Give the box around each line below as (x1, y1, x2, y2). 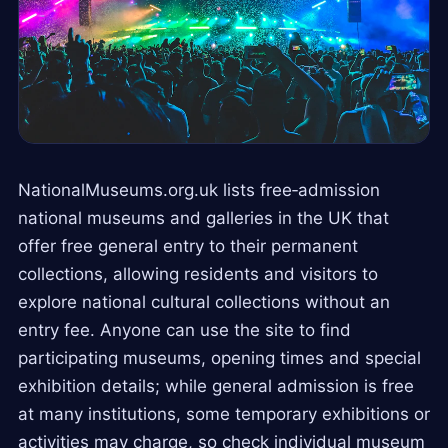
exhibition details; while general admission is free (18, 375, 414, 396)
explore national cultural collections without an (18, 291, 390, 312)
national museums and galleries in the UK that (18, 207, 389, 228)
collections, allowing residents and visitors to (18, 263, 378, 284)
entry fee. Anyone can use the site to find (18, 319, 351, 340)
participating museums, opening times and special (18, 347, 421, 368)
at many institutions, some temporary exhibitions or (18, 403, 430, 424)
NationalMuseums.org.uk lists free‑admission (18, 179, 380, 200)
